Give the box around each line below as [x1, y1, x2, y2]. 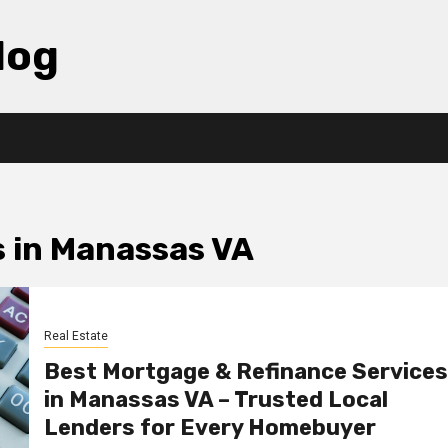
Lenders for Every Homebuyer [43, 413, 376, 441]
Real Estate [43, 328, 108, 343]
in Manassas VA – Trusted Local [43, 385, 388, 413]
